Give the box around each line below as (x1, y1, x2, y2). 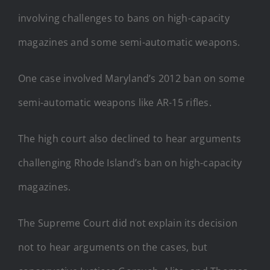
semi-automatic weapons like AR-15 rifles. (18, 95, 212, 109)
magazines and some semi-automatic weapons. (18, 35, 240, 49)
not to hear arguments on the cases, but (18, 240, 208, 254)
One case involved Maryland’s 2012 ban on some (18, 71, 245, 85)
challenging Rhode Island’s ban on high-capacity (18, 155, 242, 169)
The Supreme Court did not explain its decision (18, 216, 238, 230)
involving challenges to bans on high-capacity (18, 11, 230, 25)
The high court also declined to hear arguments (18, 131, 242, 145)
